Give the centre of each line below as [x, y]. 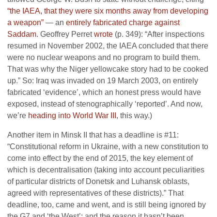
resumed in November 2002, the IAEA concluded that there [108, 46]
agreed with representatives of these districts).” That [95, 193]
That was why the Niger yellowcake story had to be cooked [108, 69]
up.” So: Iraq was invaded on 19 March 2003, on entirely [103, 81]
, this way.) [134, 116]
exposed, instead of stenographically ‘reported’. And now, [105, 104]
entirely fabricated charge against [123, 23]
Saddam [22, 34]
